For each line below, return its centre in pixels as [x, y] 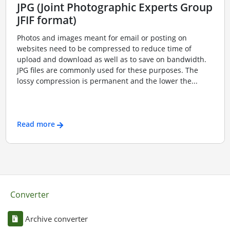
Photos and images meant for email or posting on [102, 37]
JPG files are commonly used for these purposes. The [107, 70]
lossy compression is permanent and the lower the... [107, 81]
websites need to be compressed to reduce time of [104, 48]
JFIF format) [46, 20]
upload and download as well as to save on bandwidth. [111, 59]
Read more [36, 124]
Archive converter [56, 218]
